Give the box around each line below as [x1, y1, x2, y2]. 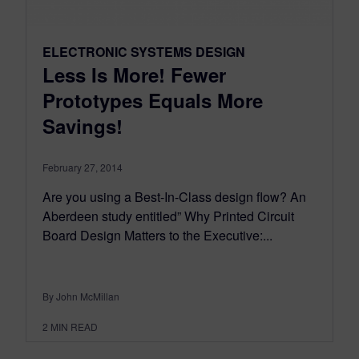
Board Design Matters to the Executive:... [42, 226, 272, 245]
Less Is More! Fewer [42, 61, 226, 89]
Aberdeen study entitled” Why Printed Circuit [42, 207, 294, 226]
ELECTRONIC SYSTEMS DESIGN [42, 42, 245, 62]
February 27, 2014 [42, 160, 123, 175]
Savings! [42, 112, 123, 140]
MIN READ [50, 320, 98, 334]
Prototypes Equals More [42, 87, 263, 115]
